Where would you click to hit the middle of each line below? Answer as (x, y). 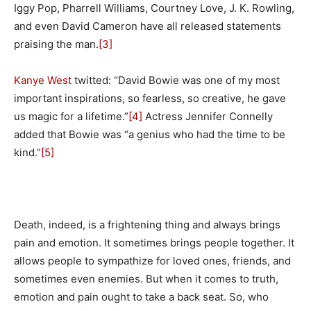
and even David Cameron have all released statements (148, 26)
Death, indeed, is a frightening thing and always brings (147, 224)
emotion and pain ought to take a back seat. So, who (141, 296)
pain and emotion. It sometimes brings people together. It (154, 242)
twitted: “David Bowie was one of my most (176, 80)
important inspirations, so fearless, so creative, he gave (150, 98)
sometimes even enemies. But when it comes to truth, (146, 278)
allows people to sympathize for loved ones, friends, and (152, 260)
